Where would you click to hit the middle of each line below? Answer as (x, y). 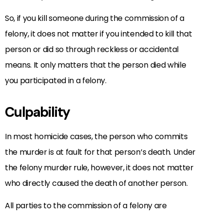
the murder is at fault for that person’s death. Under (100, 152)
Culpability (37, 112)
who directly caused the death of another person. (96, 183)
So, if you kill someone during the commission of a (95, 18)
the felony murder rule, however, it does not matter (99, 168)
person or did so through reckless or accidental (92, 50)
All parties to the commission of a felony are (86, 206)
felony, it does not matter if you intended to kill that (99, 34)
